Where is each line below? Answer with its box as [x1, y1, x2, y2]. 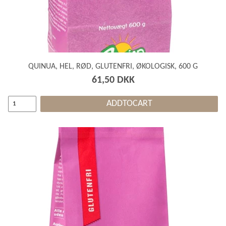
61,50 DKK [91, 75, 135, 85]
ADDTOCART [106, 98, 152, 108]
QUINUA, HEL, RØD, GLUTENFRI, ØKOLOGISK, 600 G [28, 62, 198, 71]
